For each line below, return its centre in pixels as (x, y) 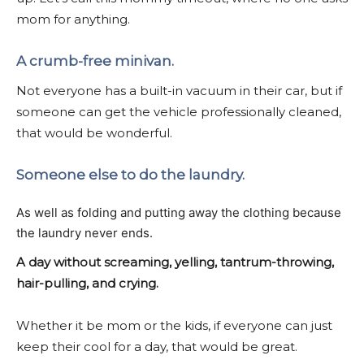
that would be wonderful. (94, 132)
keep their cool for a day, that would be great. (157, 346)
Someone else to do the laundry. (130, 174)
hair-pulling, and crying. (89, 283)
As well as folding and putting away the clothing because (179, 212)
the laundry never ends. (84, 232)
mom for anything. (73, 19)
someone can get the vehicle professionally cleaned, (179, 111)
